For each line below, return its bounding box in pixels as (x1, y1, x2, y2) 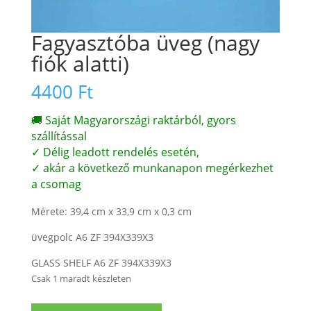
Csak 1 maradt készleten (31, 272, 131, 285)
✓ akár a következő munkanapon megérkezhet (31, 160, 274, 176)
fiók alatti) (31, 49, 129, 78)
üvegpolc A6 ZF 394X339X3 (31, 230, 153, 244)
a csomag (31, 176, 81, 192)
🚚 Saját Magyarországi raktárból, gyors (31, 112, 236, 128)
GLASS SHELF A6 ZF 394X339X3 (31, 256, 171, 270)
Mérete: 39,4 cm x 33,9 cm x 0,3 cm (31, 205, 192, 219)
